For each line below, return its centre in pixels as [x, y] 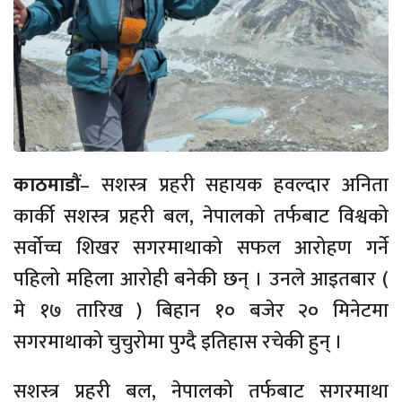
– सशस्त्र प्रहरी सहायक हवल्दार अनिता [234, 186]
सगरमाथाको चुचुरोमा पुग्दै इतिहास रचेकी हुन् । [178, 343]
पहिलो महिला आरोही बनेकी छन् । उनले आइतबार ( [201, 280]
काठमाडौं [47, 186]
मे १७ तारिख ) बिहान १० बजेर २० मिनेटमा [201, 311]
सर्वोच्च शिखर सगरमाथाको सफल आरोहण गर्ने [201, 249]
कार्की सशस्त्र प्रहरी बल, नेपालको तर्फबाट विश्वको [201, 217]
